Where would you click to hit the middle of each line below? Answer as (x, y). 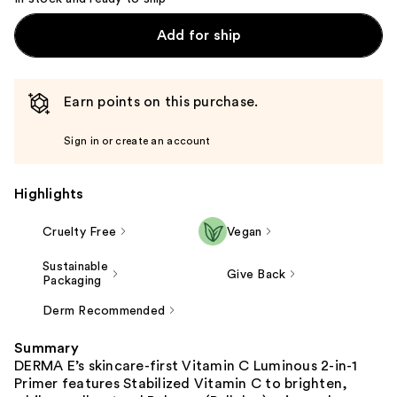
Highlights (49, 194)
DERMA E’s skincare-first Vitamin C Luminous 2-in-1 (186, 366)
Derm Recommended (104, 311)
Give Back (257, 274)
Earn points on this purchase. (161, 101)
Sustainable (75, 266)
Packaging (72, 280)
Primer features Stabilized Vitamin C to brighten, (181, 383)
